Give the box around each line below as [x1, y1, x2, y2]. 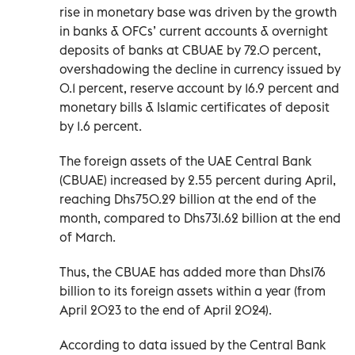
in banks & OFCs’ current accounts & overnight [59, 22, 328, 39]
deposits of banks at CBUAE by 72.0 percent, [59, 41, 321, 58]
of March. [59, 228, 116, 245]
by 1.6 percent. [59, 117, 142, 134]
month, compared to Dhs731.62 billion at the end [59, 209, 341, 226]
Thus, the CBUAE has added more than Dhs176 [59, 263, 326, 280]
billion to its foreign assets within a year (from [59, 282, 326, 299]
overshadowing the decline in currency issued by [59, 60, 341, 77]
